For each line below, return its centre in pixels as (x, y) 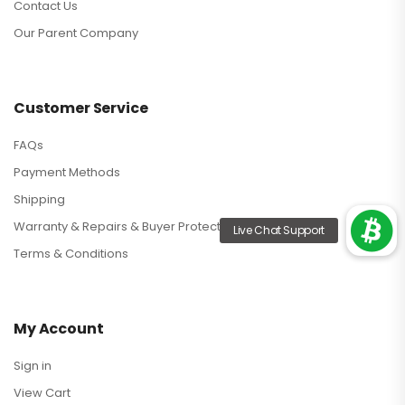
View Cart (42, 393)
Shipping (39, 200)
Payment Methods (67, 173)
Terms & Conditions (71, 254)
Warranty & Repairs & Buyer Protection (126, 227)
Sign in (33, 366)
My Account (59, 329)
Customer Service (81, 108)
